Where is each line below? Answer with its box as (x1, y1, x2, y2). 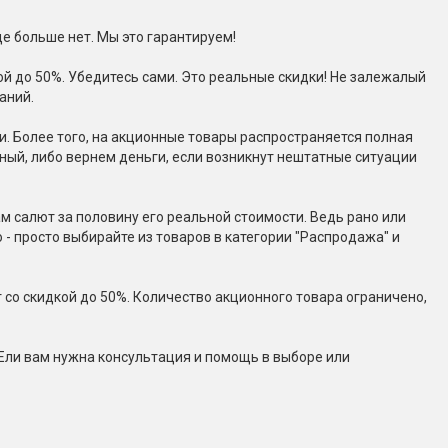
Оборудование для (117, 130, 275, 150)
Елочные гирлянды (117, 205, 278, 225)
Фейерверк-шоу (117, 260, 248, 280)
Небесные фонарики (117, 75, 286, 95)
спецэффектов (117, 150, 241, 170)
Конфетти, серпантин (117, 20, 297, 40)
